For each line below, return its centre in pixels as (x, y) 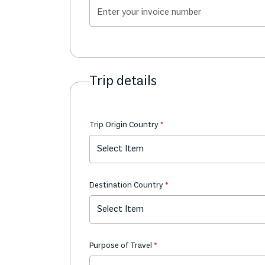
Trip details (123, 82)
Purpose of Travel (122, 246)
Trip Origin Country (125, 125)
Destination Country (127, 185)
